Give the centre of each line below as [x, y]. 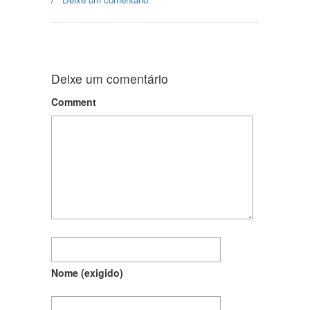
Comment [74, 102]
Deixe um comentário [110, 79]
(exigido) [102, 273]
